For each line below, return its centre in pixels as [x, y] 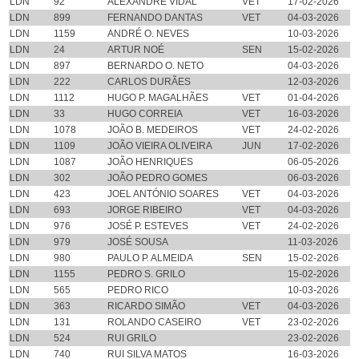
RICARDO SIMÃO [146, 306]
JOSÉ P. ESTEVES [147, 226]
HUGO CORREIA [145, 114]
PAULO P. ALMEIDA [150, 258]
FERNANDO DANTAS [155, 18]
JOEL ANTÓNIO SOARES [163, 194]
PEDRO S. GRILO [146, 274]
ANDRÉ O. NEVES [148, 34]
